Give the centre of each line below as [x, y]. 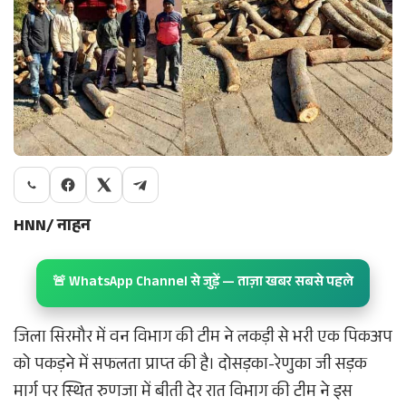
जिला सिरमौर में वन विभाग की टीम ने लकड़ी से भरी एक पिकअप [203, 339]
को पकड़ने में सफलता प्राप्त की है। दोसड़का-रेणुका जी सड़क [190, 367]
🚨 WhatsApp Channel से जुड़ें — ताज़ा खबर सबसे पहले [203, 284]
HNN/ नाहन [52, 228]
